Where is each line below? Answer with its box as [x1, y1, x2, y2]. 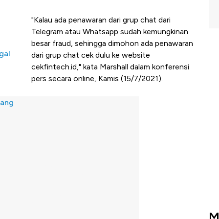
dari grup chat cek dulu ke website [31, 50, 150, 60]
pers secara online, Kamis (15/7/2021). [31, 74, 163, 84]
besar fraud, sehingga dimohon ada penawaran [31, 39, 193, 48]
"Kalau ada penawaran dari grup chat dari [31, 15, 171, 25]
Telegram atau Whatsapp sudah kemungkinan [31, 27, 188, 37]
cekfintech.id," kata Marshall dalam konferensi [31, 62, 189, 72]
